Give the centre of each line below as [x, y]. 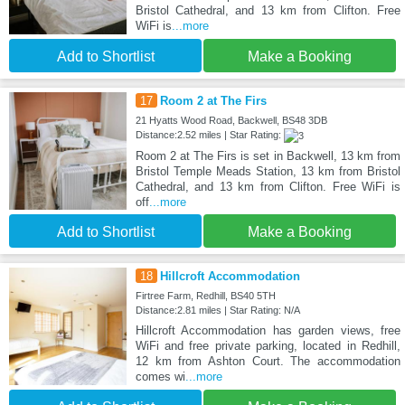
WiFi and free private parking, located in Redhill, [268, 346]
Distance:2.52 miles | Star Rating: [209, 135]
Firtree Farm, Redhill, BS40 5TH [205, 296]
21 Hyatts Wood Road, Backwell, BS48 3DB [231, 121]
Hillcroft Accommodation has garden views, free [268, 331]
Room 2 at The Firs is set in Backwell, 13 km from [268, 156]
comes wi [160, 377]
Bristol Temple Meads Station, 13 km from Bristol [268, 172]
